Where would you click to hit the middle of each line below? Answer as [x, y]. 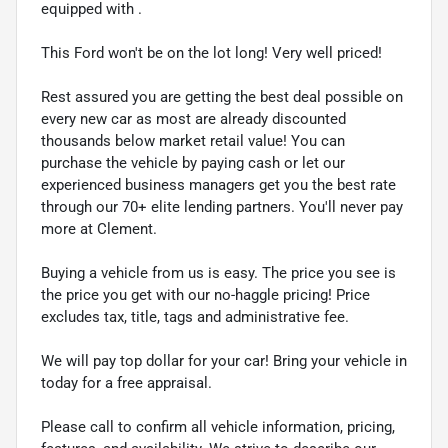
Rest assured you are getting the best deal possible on [222, 96]
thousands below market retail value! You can [193, 140]
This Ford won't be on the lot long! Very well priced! [211, 52]
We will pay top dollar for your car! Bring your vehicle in [224, 360]
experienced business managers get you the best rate [218, 184]
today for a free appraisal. [126, 382]
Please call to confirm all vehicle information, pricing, [218, 426]
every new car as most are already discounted [193, 118]
